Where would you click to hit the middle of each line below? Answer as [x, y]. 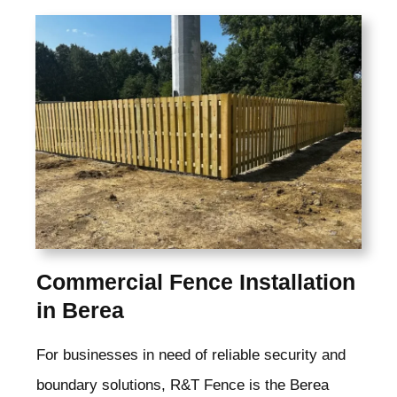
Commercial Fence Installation [196, 281]
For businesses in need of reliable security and [191, 354]
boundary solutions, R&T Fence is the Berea [183, 385]
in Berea [80, 310]
